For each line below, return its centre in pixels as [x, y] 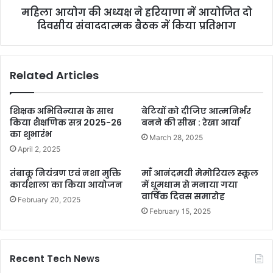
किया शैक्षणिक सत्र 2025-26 [66, 122]
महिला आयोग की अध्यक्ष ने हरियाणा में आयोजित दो [136, 12]
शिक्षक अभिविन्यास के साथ [62, 111]
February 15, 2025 [180, 211]
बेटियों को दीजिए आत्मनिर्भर [196, 111]
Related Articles [54, 75]
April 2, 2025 [39, 149]
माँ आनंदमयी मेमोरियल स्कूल [200, 173]
